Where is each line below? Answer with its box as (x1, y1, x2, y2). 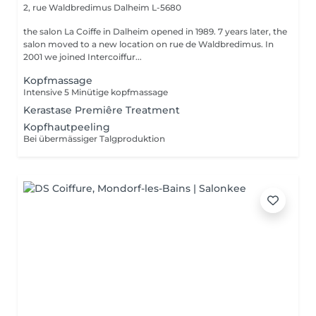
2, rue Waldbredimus (23, 2, 114, 13)
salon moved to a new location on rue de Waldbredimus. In (23, 39, 274, 49)
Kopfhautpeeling (23, 121, 110, 133)
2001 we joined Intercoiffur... (23, 51, 142, 62)
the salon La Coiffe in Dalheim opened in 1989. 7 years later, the (23, 26, 287, 37)
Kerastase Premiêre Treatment (23, 104, 180, 116)
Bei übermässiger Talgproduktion (23, 133, 165, 144)
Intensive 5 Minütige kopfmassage (23, 87, 168, 97)
